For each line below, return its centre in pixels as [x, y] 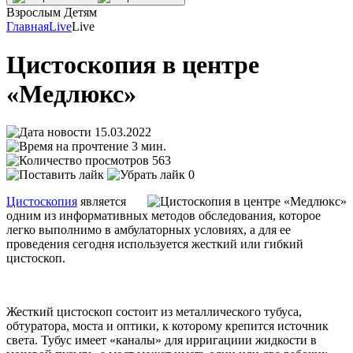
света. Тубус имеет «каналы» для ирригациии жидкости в [162, 340]
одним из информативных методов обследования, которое [163, 216]
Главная [28, 26]
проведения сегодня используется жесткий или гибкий [155, 244]
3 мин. [149, 147]
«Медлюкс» [71, 94]
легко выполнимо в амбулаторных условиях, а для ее [149, 230]
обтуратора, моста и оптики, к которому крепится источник [167, 326]
